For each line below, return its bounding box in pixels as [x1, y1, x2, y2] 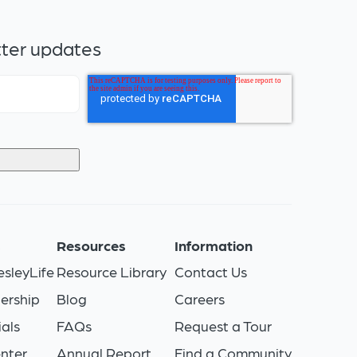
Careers [174, 290, 225, 308]
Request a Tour [174, 317, 272, 335]
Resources [57, 237, 126, 254]
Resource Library [57, 263, 167, 280]
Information [174, 237, 253, 254]
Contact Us [174, 263, 247, 280]
